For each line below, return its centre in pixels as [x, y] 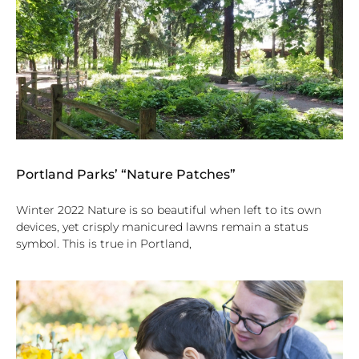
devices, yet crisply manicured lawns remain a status [162, 226]
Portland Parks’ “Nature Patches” [126, 174]
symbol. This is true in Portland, [104, 243]
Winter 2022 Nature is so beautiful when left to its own [169, 210]
